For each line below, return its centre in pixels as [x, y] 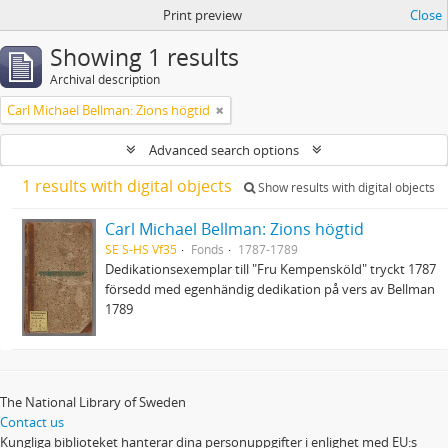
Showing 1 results [144, 57]
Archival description [105, 79]
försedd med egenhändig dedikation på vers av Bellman [270, 289]
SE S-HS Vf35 [141, 249]
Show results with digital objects [345, 187]
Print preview [202, 15]
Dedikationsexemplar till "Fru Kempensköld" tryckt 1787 [271, 269]
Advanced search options [224, 150]
